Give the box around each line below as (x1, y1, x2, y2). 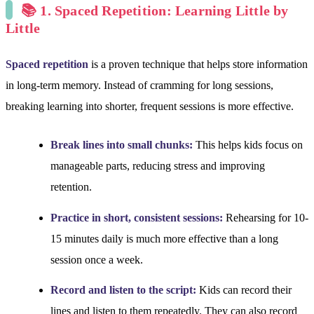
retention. (50, 181, 92, 193)
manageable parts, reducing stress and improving (50, 160, 265, 172)
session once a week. (50, 253, 143, 266)
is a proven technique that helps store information (88, 58, 308, 71)
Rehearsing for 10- (223, 211, 308, 224)
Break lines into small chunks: (50, 139, 193, 151)
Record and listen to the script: (50, 284, 196, 296)
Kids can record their (196, 284, 292, 296)
